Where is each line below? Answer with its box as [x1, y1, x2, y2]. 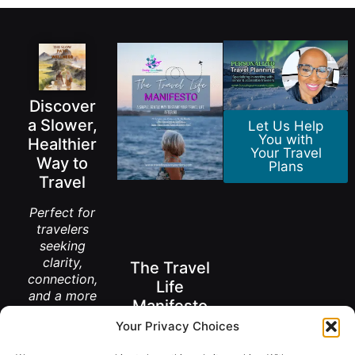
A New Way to [127, 326, 213, 342]
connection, [27, 270, 97, 287]
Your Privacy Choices [116, 318, 239, 334]
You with [258, 132, 314, 148]
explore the [28, 337, 97, 353]
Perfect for [29, 204, 96, 220]
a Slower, [27, 115, 97, 135]
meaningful [29, 303, 96, 320]
